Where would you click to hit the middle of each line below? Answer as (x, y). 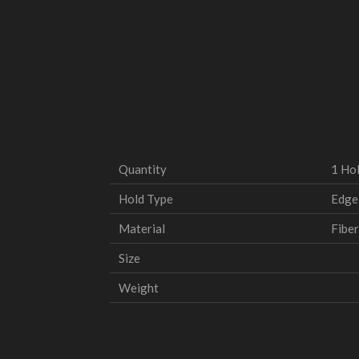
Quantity (143, 169)
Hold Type (146, 198)
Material (142, 228)
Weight (139, 287)
